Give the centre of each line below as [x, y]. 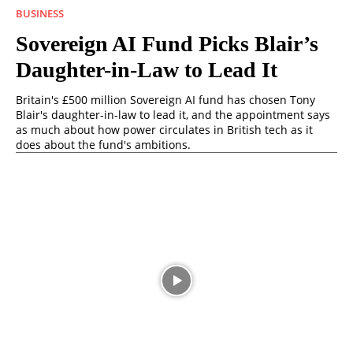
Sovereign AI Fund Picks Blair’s [167, 43]
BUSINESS [40, 13]
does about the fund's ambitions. [103, 144]
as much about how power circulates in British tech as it [164, 129]
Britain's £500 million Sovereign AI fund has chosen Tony [165, 99]
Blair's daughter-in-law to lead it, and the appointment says [173, 114]
